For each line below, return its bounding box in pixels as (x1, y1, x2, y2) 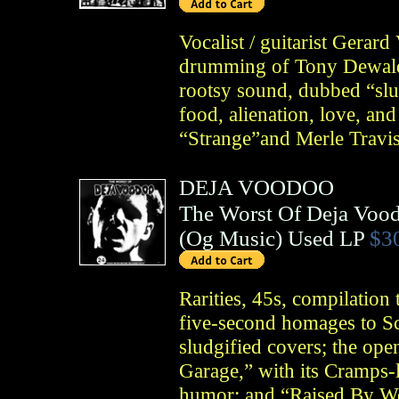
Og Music (185, 225, 275, 250)
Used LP (287, 225, 364, 250)
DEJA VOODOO (178, 175, 334, 201)
